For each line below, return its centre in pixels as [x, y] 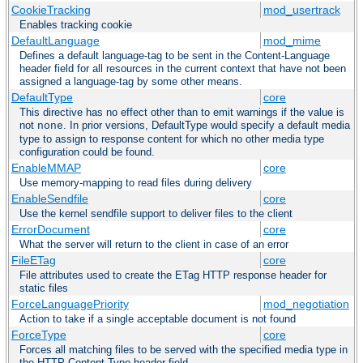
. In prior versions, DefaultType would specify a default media [207, 125]
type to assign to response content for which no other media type [172, 139]
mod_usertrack [301, 9]
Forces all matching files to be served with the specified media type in [184, 349]
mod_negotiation [306, 303]
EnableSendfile [49, 198]
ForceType [38, 334]
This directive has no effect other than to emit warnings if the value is [182, 112]
